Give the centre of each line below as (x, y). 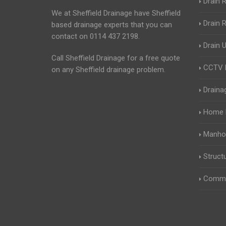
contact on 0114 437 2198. (96, 36)
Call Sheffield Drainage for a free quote (116, 58)
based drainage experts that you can (112, 25)
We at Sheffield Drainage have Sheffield (116, 13)
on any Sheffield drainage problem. (108, 70)
